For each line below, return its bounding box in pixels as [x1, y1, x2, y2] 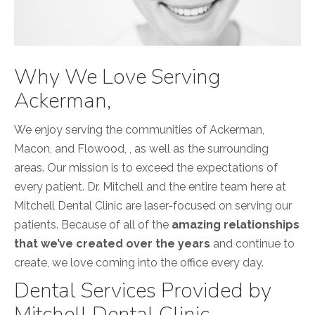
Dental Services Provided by [14, 276, 271, 306]
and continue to [210, 237, 295, 251]
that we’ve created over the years [14, 237, 210, 251]
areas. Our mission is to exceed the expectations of [14, 161, 278, 175]
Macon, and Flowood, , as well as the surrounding [14, 142, 269, 156]
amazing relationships [172, 218, 300, 232]
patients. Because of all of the [14, 218, 172, 232]
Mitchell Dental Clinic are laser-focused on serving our [14, 199, 292, 213]
